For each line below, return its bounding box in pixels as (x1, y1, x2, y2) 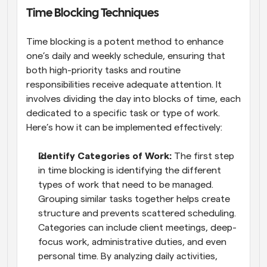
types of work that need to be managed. (38, 179, 213, 190)
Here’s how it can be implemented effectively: (26, 122, 222, 132)
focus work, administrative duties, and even (38, 237, 226, 247)
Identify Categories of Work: (38, 151, 174, 161)
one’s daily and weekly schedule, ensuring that (26, 51, 225, 61)
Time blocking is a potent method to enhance (26, 36, 223, 46)
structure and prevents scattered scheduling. (38, 208, 236, 218)
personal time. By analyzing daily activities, (38, 251, 218, 261)
